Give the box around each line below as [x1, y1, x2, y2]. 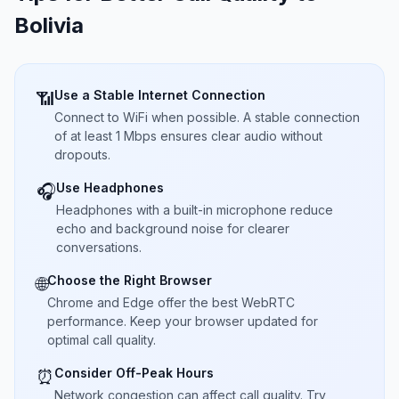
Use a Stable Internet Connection [54, 87, 265, 102]
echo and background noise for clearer [56, 221, 289, 236]
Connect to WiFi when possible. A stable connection [54, 110, 360, 125]
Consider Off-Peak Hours [54, 365, 214, 380]
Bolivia [14, 12, 84, 38]
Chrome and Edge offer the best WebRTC [47, 295, 295, 310]
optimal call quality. [47, 332, 156, 347]
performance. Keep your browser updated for [47, 313, 318, 329]
